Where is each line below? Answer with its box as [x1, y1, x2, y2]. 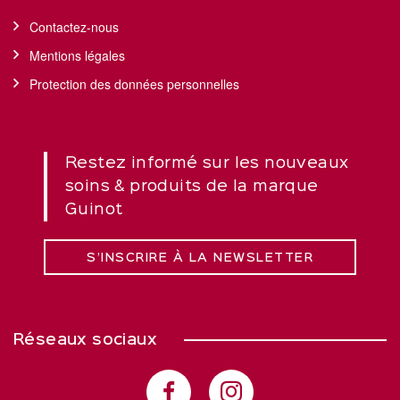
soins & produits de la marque [65, 179, 319, 195]
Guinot [65, 203, 123, 218]
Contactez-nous [29, 18, 119, 37]
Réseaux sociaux [13, 333, 157, 348]
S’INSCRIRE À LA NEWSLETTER [87, 253, 313, 264]
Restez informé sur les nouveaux [65, 156, 349, 171]
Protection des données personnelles [29, 75, 239, 94]
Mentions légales [29, 46, 125, 65]
